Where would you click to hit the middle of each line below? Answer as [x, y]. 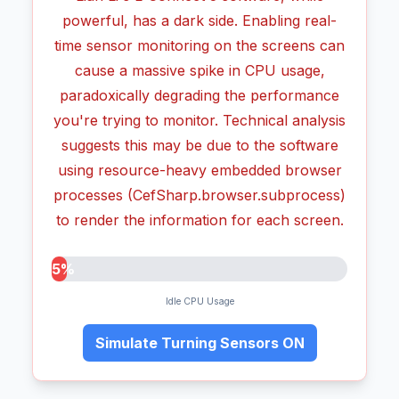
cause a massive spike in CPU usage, [199, 70]
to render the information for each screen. [199, 220]
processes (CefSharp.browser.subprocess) [199, 195]
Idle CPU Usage [199, 301]
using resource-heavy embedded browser [199, 170]
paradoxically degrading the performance [199, 95]
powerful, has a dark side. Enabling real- [199, 20]
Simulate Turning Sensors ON [199, 342]
